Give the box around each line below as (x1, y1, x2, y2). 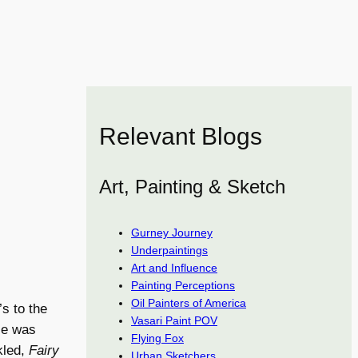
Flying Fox (131, 332, 184, 344)
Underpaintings (131, 244, 208, 257)
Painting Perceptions (131, 279, 235, 292)
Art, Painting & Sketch (99, 176, 285, 198)
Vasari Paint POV (131, 314, 217, 327)
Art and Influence (131, 261, 217, 274)
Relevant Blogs (99, 123, 262, 150)
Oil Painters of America (131, 296, 246, 309)
